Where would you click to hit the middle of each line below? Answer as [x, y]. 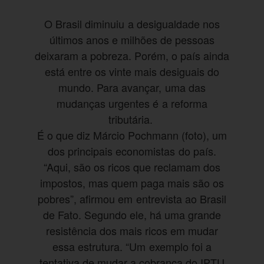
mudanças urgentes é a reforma [132, 103]
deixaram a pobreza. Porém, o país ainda [132, 56]
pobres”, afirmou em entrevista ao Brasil [132, 199]
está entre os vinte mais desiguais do [132, 72]
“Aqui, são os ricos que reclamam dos [132, 167]
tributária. [132, 119]
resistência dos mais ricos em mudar [132, 231]
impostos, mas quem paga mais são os [132, 183]
